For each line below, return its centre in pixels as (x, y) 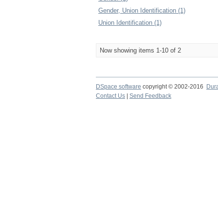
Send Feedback (150, 96)
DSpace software (118, 87)
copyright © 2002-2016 (174, 87)
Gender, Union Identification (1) (142, 10)
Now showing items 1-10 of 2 (140, 50)
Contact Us (110, 96)
